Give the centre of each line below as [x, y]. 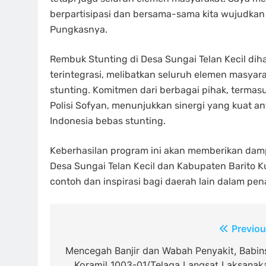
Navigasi [91, 231]
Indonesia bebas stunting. [108, 121]
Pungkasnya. [79, 29]
